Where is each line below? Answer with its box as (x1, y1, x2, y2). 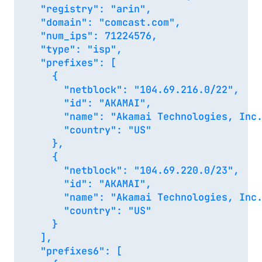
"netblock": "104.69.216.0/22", (28, 83, 239, 96)
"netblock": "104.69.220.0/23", (28, 164, 239, 177)
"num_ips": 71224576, (28, 29, 157, 43)
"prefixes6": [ (28, 244, 122, 258)
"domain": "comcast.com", (28, 16, 181, 29)
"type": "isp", (28, 43, 122, 56)
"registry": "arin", (28, 2, 151, 16)
